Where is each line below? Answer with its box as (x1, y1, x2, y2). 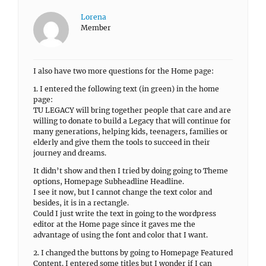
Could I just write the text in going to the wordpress (33, 209, 216, 218)
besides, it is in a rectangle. (33, 198, 129, 207)
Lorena (81, 12, 106, 21)
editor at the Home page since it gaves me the (33, 220, 195, 229)
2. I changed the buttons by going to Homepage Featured (33, 248, 233, 257)
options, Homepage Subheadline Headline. (33, 177, 184, 186)
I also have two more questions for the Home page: (33, 66, 214, 75)
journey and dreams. (33, 148, 106, 157)
